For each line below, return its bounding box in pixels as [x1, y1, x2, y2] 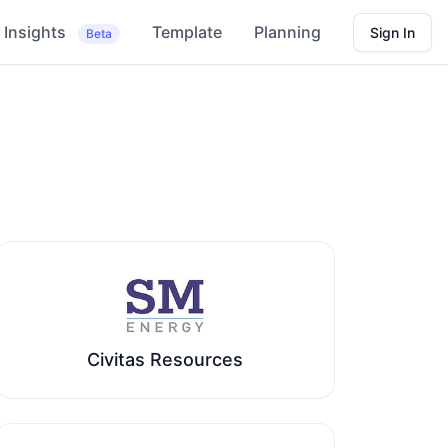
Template [152, 22, 222, 42]
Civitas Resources [86, 349, 243, 370]
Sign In [370, 23, 415, 41]
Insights [4, 22, 70, 42]
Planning [254, 22, 321, 42]
